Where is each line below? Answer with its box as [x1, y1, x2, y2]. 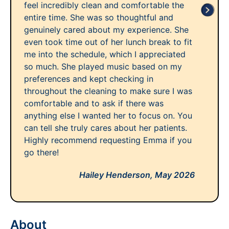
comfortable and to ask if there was [24, 98, 164, 108]
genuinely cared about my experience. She [24, 25, 189, 35]
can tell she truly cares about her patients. [24, 123, 187, 133]
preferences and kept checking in [24, 74, 153, 84]
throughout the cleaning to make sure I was [24, 86, 192, 96]
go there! [24, 147, 59, 157]
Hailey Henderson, [79, 170, 155, 180]
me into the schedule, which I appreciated [24, 49, 186, 59]
